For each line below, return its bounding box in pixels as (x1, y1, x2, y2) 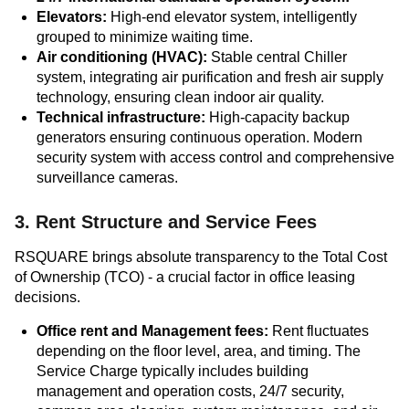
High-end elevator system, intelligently (107, 9, 357, 25)
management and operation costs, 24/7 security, (37, 383, 344, 399)
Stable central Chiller (207, 49, 347, 65)
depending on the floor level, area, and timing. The (37, 343, 361, 359)
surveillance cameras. (37, 170, 178, 185)
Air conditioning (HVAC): (37, 49, 207, 65)
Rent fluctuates (268, 323, 369, 339)
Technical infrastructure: (37, 110, 205, 125)
